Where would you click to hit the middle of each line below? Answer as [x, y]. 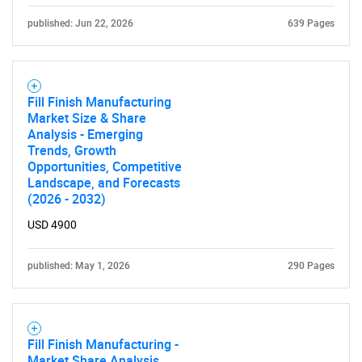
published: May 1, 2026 [79, 266]
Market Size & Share [87, 118]
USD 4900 [52, 225]
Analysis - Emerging [85, 134]
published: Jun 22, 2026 [80, 23]
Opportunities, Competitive [105, 166]
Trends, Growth [72, 150]
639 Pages [311, 23]
